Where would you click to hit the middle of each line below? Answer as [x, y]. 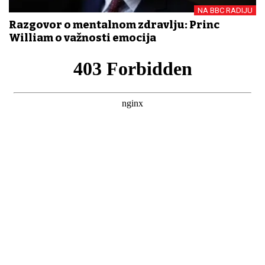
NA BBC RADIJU [225, 10]
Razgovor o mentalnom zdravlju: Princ [114, 25]
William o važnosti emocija [83, 38]
